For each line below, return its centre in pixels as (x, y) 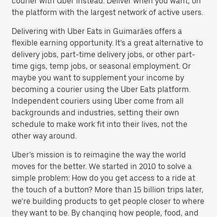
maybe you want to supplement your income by (98, 78)
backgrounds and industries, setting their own (95, 113)
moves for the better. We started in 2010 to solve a (102, 166)
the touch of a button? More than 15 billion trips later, (108, 190)
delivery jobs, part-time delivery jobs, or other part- (103, 54)
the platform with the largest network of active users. (107, 12)
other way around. (44, 136)
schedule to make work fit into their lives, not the (100, 124)
